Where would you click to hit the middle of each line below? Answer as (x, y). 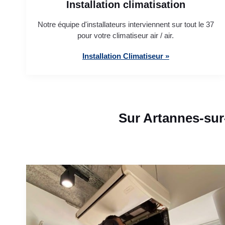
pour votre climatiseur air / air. (126, 35)
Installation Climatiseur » (126, 56)
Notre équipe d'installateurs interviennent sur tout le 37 (126, 24)
